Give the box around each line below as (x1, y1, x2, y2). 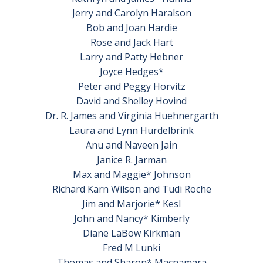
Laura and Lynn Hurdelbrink (69, 124, 194, 137)
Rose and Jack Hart (90, 36, 173, 49)
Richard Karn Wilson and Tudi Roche (52, 183, 211, 195)
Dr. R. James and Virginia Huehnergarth (45, 109, 218, 122)
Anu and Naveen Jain (86, 139, 177, 151)
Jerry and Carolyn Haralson (72, 6, 191, 19)
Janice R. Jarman (96, 153, 167, 166)
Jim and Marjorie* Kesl (82, 197, 181, 210)
